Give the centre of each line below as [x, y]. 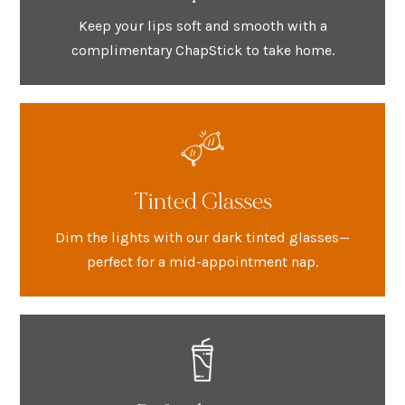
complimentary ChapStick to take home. [202, 50]
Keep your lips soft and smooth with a [202, 25]
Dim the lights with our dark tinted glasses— [202, 237]
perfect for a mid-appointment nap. [202, 261]
